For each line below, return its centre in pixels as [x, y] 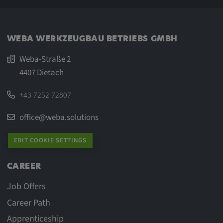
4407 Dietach [41, 72]
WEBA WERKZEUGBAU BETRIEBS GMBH [92, 39]
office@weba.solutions [59, 117]
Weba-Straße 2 [45, 59]
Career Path [28, 203]
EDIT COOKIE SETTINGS [50, 140]
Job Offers [26, 187]
